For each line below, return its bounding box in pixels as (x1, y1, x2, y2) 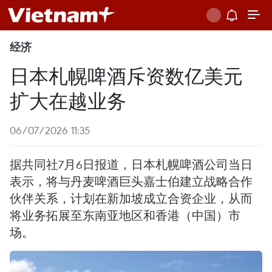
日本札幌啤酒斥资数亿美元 (10, 62, 243, 88)
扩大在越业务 (10, 87, 126, 113)
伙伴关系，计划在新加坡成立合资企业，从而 (10, 191, 253, 206)
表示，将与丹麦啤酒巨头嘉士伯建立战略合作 (10, 174, 253, 189)
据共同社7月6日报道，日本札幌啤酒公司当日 (10, 157, 253, 172)
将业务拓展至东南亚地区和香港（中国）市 (10, 208, 240, 223)
